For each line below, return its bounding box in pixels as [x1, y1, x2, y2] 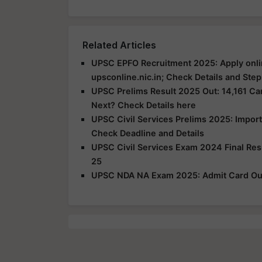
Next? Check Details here [91, 99, 196, 110]
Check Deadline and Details [91, 127, 204, 138]
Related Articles [82, 39, 156, 51]
